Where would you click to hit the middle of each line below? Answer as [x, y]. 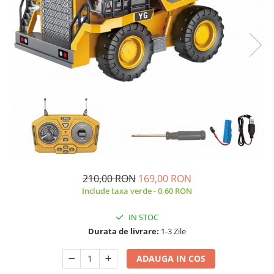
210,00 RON [109, 178]
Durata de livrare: [124, 231]
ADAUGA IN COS [171, 258]
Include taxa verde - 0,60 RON [137, 191]
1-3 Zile [172, 231]
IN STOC [143, 217]
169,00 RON [165, 178]
